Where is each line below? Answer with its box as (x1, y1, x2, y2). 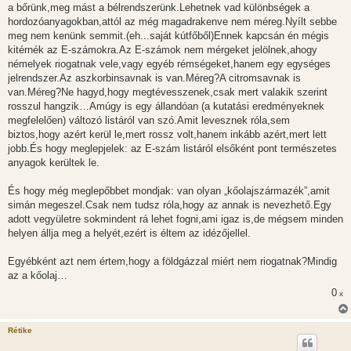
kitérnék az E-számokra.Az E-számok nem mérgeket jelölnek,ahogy (8, 44, 317, 56)
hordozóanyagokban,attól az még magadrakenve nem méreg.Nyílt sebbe (8, 16, 337, 28)
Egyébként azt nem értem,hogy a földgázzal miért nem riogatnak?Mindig (8, 255, 337, 268)
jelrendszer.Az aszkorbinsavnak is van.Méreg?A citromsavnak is (8, 72, 301, 85)
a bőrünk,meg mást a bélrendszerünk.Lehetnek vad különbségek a (8, 2, 309, 14)
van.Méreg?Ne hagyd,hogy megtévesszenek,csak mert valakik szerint (8, 86, 327, 99)
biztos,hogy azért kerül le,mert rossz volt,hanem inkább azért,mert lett (8, 128, 327, 141)
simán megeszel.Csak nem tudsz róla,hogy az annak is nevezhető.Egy (8, 199, 331, 212)
